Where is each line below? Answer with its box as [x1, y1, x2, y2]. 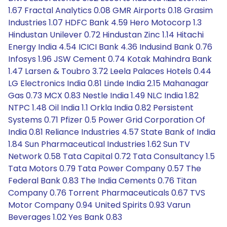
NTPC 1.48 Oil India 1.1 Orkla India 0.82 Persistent [8, 102, 194, 113]
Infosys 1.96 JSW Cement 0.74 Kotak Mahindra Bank [8, 53, 212, 65]
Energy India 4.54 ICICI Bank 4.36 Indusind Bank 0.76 [8, 41, 212, 53]
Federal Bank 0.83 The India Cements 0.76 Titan [8, 175, 197, 186]
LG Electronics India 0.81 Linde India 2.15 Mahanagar [8, 78, 209, 89]
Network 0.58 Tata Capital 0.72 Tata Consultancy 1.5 [8, 150, 215, 162]
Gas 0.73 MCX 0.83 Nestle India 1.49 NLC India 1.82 [8, 90, 199, 101]
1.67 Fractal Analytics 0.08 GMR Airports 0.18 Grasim [8, 5, 213, 16]
